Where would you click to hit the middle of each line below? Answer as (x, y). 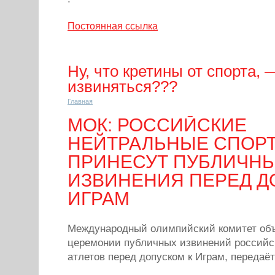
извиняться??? (122, 87)
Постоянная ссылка (113, 26)
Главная (80, 101)
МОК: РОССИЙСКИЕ (157, 125)
